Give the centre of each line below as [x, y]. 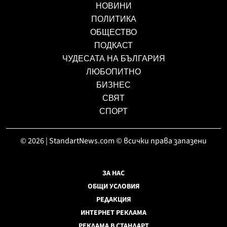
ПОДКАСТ [113, 45]
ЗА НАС [113, 173]
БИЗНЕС [113, 85]
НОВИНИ [113, 6]
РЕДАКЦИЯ [113, 199]
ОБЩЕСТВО [113, 32]
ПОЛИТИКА [113, 19]
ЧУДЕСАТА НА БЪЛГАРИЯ [113, 58]
